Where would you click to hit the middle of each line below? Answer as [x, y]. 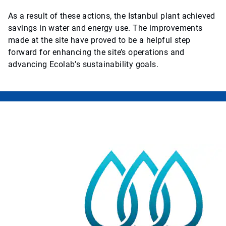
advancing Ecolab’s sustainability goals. [83, 65]
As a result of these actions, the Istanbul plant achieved [112, 16]
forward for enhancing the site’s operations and [96, 52]
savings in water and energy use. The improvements [105, 28]
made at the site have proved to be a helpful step [99, 40]
